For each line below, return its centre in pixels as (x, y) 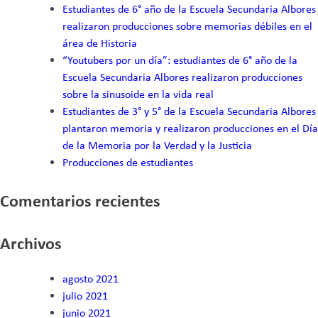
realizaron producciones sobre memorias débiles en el (187, 26)
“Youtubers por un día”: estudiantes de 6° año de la (180, 60)
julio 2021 (85, 296)
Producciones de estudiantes (128, 163)
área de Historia (100, 43)
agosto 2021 (91, 279)
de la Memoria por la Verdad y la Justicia (157, 146)
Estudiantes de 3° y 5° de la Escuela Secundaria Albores (189, 111)
